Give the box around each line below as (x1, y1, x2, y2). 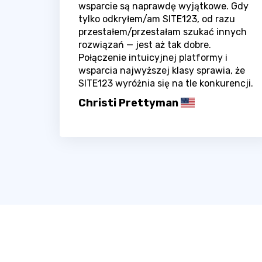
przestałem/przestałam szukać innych (78, 26, 247, 37)
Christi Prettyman (78, 96, 178, 109)
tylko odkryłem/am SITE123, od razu (78, 13, 235, 25)
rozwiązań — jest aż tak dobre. (78, 39, 211, 50)
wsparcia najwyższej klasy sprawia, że (78, 64, 245, 76)
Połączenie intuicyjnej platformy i (78, 51, 227, 63)
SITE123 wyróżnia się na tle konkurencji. (78, 77, 253, 89)
